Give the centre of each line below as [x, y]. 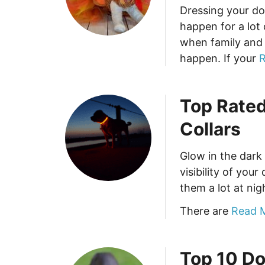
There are [206, 211]
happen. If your [219, 58]
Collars [210, 129]
